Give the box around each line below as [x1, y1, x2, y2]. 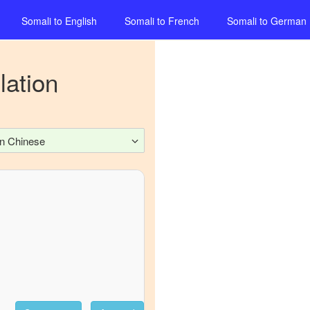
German [271, 14, 307, 28]
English [65, 14, 97, 28]
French [168, 14, 199, 28]
